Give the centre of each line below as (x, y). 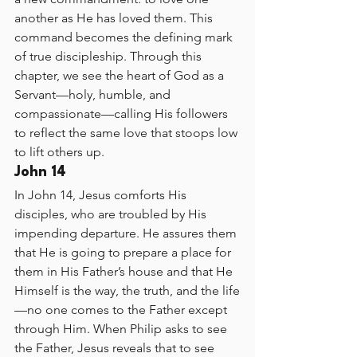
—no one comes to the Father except (122, 310)
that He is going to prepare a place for (124, 252)
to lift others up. (59, 152)
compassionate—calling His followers (123, 114)
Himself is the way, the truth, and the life (127, 290)
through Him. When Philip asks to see (122, 329)
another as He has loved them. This (115, 18)
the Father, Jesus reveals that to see (116, 348)
